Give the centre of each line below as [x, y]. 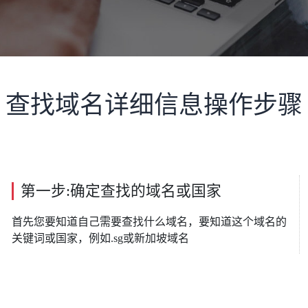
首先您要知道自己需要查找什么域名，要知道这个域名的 [149, 222]
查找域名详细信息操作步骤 [154, 105]
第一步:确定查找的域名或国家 [121, 191]
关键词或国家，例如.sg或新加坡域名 [100, 238]
